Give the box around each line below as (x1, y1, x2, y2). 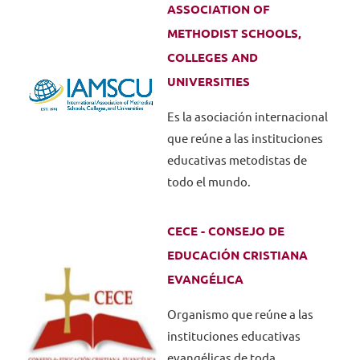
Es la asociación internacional (166, 110, 328, 124)
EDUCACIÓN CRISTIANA (166, 248, 308, 262)
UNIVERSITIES (166, 75, 250, 88)
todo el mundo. (166, 175, 251, 189)
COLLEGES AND (166, 51, 258, 64)
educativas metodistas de (166, 153, 307, 167)
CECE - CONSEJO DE (166, 224, 284, 238)
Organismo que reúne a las (166, 308, 313, 321)
